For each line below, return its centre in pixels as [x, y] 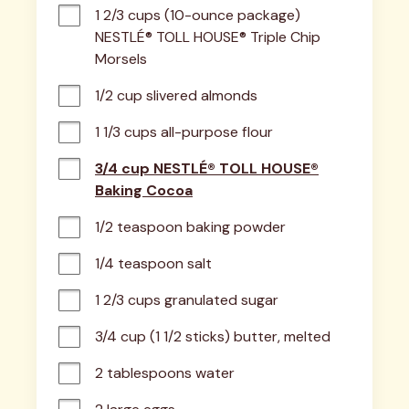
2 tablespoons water [165, 372]
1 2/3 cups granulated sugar [187, 299]
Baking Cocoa [144, 190]
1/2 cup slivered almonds [176, 95]
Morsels [121, 58]
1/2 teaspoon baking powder [190, 226]
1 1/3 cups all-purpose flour [184, 131]
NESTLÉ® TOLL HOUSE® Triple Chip [208, 37]
